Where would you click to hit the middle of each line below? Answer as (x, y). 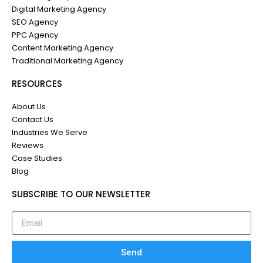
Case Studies (37, 158)
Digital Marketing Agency (59, 9)
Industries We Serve (50, 132)
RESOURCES (37, 84)
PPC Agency (35, 35)
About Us (29, 107)
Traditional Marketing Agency (68, 61)
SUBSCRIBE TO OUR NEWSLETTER (81, 194)
